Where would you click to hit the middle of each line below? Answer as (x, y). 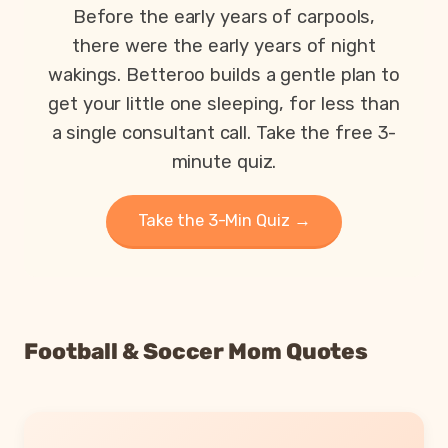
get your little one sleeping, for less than (224, 104)
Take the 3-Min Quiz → (224, 220)
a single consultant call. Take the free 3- (224, 133)
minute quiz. (224, 162)
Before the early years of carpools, (224, 17)
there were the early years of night (224, 46)
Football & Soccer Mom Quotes (196, 352)
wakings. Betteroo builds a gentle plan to (224, 75)
